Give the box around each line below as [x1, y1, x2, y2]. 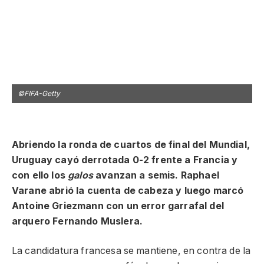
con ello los [12, 169, 68, 181]
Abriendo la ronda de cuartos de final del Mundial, [12, 138, 250, 150]
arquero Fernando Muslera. [12, 215, 143, 227]
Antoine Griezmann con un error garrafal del [12, 200, 224, 212]
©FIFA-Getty [18, 88, 60, 98]
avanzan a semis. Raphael [93, 169, 219, 181]
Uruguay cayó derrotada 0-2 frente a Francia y [12, 154, 238, 166]
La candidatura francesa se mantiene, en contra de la [12, 245, 251, 257]
